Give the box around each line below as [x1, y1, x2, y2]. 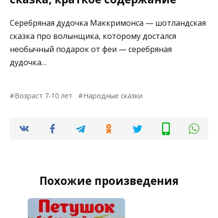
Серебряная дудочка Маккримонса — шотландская [10, 18, 206, 29]
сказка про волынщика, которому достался [10, 31, 176, 42]
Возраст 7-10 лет [15, 91, 73, 101]
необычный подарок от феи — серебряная [10, 44, 172, 55]
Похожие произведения [39, 173, 179, 189]
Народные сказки [83, 91, 143, 101]
